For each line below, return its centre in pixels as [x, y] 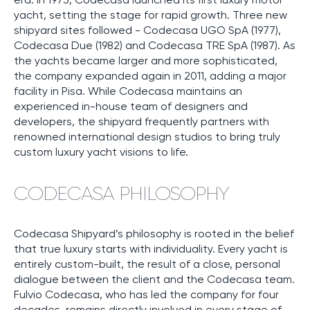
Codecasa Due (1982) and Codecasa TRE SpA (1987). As [155, 46]
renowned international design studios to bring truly [147, 137]
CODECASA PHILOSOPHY [121, 194]
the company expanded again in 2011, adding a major [150, 76]
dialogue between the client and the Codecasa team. [154, 280]
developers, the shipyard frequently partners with [142, 122]
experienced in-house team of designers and [131, 107]
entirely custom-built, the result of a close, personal [147, 264]
